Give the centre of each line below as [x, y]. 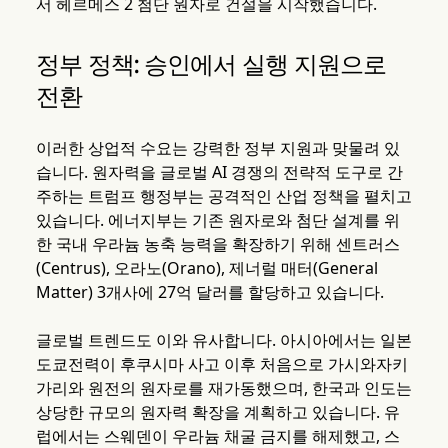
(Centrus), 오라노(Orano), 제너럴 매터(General [206, 268]
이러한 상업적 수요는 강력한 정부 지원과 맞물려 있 [217, 148]
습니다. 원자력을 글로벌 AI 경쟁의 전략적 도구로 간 [219, 172]
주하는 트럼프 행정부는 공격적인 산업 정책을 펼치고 [223, 196]
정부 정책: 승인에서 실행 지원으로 [211, 64]
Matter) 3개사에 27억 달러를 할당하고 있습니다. [209, 292]
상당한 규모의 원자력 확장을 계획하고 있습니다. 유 [217, 412]
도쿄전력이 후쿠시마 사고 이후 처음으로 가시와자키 [221, 364]
